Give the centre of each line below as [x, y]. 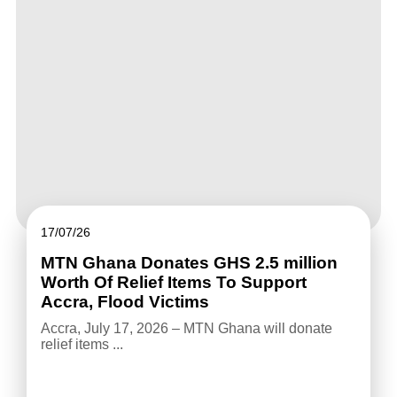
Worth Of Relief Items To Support [173, 283]
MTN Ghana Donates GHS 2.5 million [189, 263]
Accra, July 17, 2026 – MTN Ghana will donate [186, 329]
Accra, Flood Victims [125, 302]
